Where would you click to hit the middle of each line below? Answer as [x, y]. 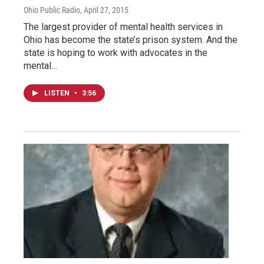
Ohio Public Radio [52, 10]
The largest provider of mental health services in [123, 27]
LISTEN [58, 93]
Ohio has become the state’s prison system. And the [131, 40]
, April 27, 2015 [104, 10]
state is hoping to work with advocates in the [115, 53]
